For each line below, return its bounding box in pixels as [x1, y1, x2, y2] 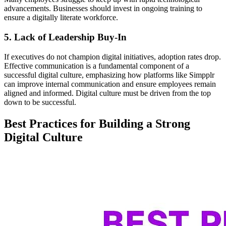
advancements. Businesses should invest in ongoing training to [4, 4, 202, 13]
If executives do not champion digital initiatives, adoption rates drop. [4, 52, 221, 61]
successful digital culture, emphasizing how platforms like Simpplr [4, 70, 214, 79]
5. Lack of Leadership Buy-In [4, 31, 127, 42]
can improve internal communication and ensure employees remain [4, 79, 216, 88]
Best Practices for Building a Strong [4, 117, 190, 130]
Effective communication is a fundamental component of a [4, 61, 189, 70]
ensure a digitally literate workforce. [4, 13, 118, 22]
